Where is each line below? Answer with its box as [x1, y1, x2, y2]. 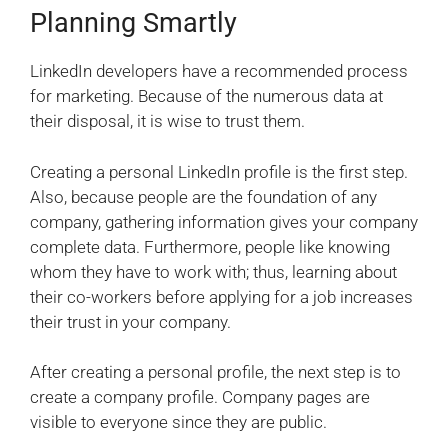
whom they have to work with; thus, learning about [30, 261, 397, 282]
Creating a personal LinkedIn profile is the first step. [30, 161, 408, 182]
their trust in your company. [30, 311, 231, 332]
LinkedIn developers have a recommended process [30, 61, 408, 82]
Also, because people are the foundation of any [30, 186, 377, 207]
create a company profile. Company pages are [30, 387, 370, 408]
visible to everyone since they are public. [30, 412, 327, 433]
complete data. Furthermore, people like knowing [30, 236, 390, 257]
